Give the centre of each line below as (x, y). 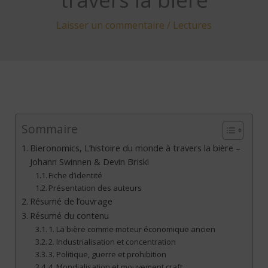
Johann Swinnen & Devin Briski (89, 162)
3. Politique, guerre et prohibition (108, 255)
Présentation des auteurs (95, 188)
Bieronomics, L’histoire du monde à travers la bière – (135, 148)
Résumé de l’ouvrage (71, 202)
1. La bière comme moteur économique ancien (132, 229)
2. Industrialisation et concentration (112, 242)
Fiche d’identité (76, 176)
